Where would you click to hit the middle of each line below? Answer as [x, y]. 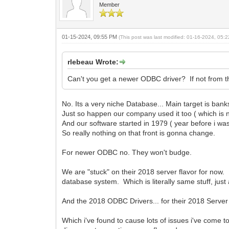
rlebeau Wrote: [93, 62]
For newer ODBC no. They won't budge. [128, 152]
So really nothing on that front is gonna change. [139, 133]
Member [110, 4]
